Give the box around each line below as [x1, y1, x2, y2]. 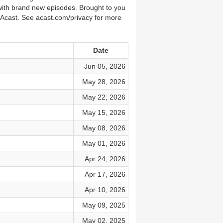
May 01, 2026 [82, 139, 125, 147]
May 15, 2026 [82, 109, 125, 116]
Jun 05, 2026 [84, 62, 125, 70]
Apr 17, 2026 [84, 170, 125, 178]
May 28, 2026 [82, 78, 125, 86]
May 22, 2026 [82, 93, 125, 101]
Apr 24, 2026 [84, 155, 125, 163]
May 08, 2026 [82, 124, 125, 132]
